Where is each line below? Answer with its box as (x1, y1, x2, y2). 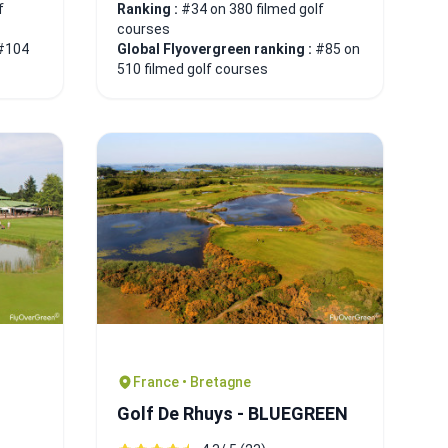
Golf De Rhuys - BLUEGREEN (117, 402, 348, 424)
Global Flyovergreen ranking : (117, 40, 315, 57)
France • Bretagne (133, 373, 251, 390)
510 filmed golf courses (117, 60, 268, 77)
